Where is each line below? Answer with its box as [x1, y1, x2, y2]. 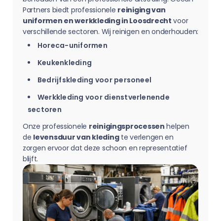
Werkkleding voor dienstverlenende [37, 92, 170, 102]
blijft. [23, 154, 38, 164]
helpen [164, 121, 189, 131]
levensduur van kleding [33, 132, 119, 142]
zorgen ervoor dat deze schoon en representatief [23, 143, 187, 153]
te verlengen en [119, 132, 174, 142]
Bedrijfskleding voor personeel [37, 75, 152, 85]
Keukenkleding [37, 58, 92, 68]
